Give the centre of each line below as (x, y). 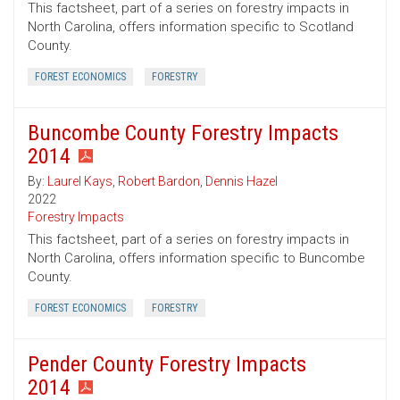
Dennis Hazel (242, 182)
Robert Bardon (159, 182)
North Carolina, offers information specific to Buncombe (196, 258)
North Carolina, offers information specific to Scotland (191, 27)
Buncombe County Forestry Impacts (183, 133)
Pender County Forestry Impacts (167, 365)
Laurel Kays (80, 182)
